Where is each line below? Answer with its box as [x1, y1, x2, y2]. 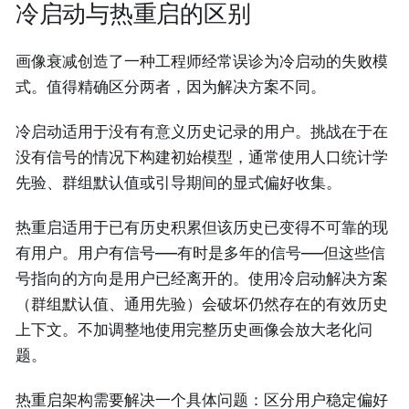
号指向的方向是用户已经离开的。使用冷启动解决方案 [16, 269, 388, 288]
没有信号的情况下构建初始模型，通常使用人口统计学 [16, 147, 388, 166]
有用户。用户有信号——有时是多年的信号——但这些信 [16, 244, 385, 263]
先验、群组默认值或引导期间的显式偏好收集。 [16, 173, 341, 192]
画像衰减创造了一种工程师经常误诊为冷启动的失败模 [16, 51, 388, 70]
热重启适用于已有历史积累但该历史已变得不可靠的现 [16, 218, 388, 237]
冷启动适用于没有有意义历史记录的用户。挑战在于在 [16, 121, 388, 141]
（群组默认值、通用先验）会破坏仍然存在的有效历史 [16, 295, 388, 314]
